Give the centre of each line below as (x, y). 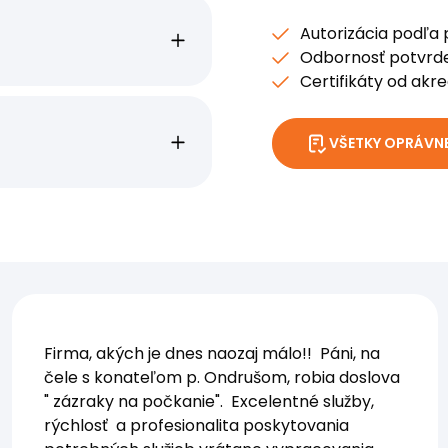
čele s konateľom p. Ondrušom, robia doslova (222, 377)
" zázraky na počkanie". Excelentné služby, (209, 401)
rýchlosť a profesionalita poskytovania (196, 425)
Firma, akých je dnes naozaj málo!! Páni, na (212, 353)
